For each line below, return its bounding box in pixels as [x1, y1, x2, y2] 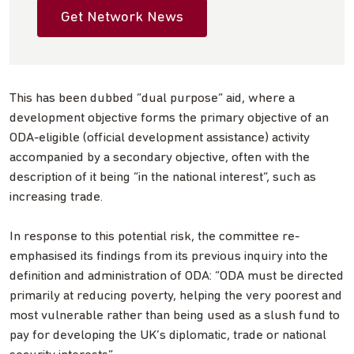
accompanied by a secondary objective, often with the [9, 150, 310, 164]
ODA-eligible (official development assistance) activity [9, 130, 310, 145]
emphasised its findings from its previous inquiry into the [9, 249, 328, 263]
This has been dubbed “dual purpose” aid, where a [9, 91, 295, 105]
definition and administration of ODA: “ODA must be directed [9, 269, 344, 283]
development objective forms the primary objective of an [9, 111, 329, 125]
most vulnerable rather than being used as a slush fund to [9, 308, 340, 322]
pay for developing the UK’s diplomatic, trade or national [9, 328, 326, 342]
